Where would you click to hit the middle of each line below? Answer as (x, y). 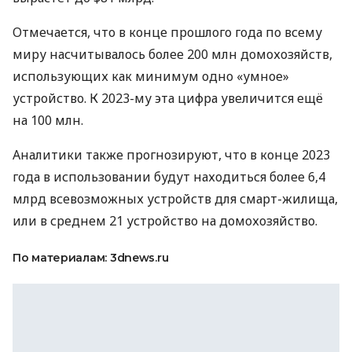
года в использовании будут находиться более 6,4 (169, 177)
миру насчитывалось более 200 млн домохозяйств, (172, 54)
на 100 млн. (48, 120)
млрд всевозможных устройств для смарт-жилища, (175, 199)
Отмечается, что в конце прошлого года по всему (167, 32)
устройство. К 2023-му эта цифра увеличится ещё (168, 98)
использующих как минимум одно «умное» (151, 76)
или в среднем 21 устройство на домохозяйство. (165, 221)
